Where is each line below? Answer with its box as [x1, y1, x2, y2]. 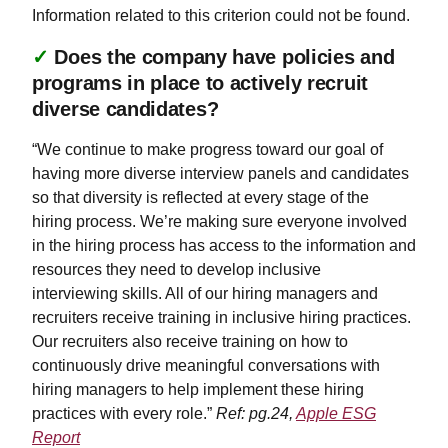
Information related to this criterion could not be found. [32, 7, 410, 24]
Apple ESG [296, 405, 376, 422]
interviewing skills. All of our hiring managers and [32, 285, 378, 302]
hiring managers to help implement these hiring [32, 381, 364, 398]
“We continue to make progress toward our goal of [32, 141, 383, 158]
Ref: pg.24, [216, 405, 296, 422]
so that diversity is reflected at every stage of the [32, 189, 369, 206]
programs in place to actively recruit [32, 72, 368, 94]
